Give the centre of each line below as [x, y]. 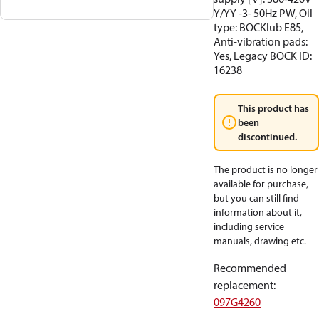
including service [249, 226]
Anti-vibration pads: [261, 41]
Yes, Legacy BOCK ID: [263, 56]
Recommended [250, 268]
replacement [244, 285]
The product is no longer [266, 169]
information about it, [258, 212]
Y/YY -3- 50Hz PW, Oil [263, 13]
